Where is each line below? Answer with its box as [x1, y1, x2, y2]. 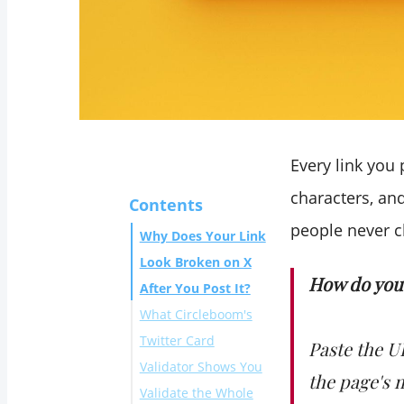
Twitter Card [139, 332, 215, 350]
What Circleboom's [139, 306, 252, 324]
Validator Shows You [139, 358, 262, 376]
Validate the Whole [139, 384, 253, 402]
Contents [128, 194, 203, 216]
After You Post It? [139, 280, 251, 298]
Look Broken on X [139, 253, 252, 271]
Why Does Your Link [139, 227, 266, 245]
